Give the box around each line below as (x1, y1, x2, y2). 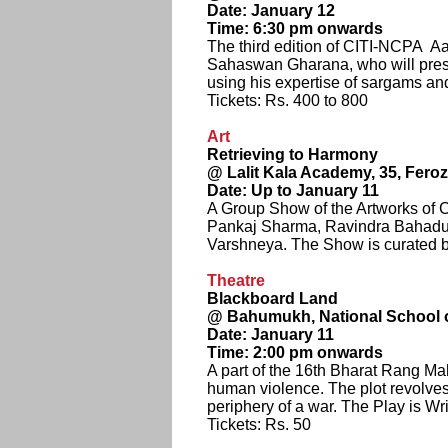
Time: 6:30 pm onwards (207, 20, 383, 37)
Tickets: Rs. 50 (207, 416, 311, 433)
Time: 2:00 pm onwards (207, 344, 383, 361)
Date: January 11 (207, 326, 334, 343)
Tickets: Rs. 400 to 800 (207, 92, 368, 109)
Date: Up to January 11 (207, 182, 379, 199)
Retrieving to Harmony (207, 146, 378, 163)
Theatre (207, 272, 265, 289)
